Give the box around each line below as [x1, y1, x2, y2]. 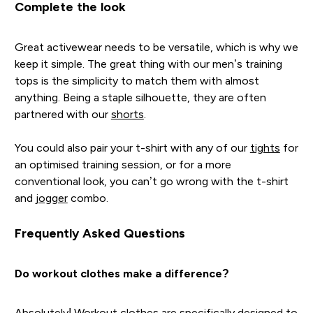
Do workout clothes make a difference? [14, 267, 229, 279]
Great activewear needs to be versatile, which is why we [14, 41, 298, 53]
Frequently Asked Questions [14, 226, 185, 240]
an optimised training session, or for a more [14, 158, 231, 170]
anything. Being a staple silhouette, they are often [14, 91, 266, 103]
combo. [67, 191, 108, 204]
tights [249, 141, 280, 154]
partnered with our [14, 108, 111, 120]
